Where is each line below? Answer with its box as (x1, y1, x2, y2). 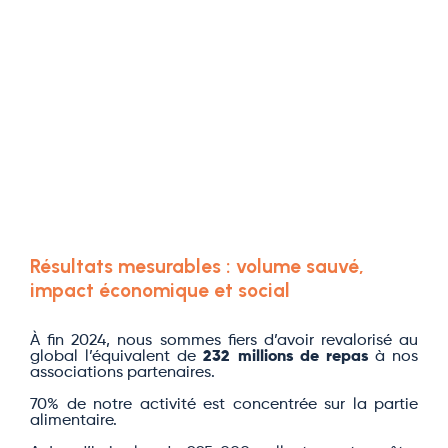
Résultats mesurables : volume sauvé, (30, 255, 364, 278)
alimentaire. (30, 413, 117, 429)
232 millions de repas (203, 349, 368, 365)
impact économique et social (30, 279, 290, 302)
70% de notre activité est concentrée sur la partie (30, 397, 418, 413)
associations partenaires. (30, 365, 219, 381)
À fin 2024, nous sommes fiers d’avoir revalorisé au (30, 333, 418, 349)
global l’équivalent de (30, 349, 204, 365)
